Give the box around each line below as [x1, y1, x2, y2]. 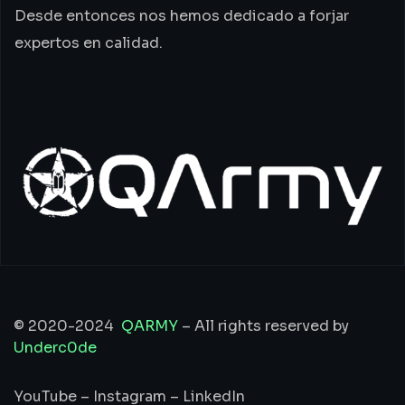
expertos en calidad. [14, 33, 163, 52]
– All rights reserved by [178, 316, 349, 335]
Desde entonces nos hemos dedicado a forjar [14, 6, 349, 25]
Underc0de [14, 337, 97, 357]
